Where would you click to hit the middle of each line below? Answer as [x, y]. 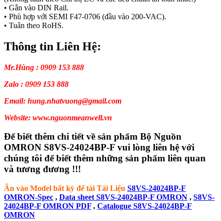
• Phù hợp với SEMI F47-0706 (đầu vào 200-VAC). [85, 16]
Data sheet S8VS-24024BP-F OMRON [123, 197]
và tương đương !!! [42, 169]
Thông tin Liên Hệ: [53, 46]
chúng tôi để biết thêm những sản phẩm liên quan [105, 158]
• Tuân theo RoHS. [34, 25]
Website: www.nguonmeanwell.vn [58, 117]
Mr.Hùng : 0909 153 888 [44, 67]
